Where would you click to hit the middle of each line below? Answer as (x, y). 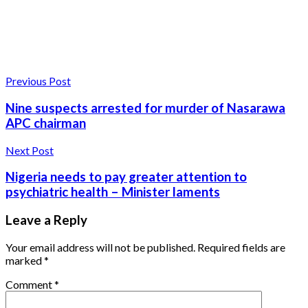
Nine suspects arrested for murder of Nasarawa (145, 108)
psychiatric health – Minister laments (113, 192)
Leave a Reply (46, 220)
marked (25, 260)
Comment (30, 284)
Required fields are (241, 247)
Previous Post (38, 81)
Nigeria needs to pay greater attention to (126, 177)
